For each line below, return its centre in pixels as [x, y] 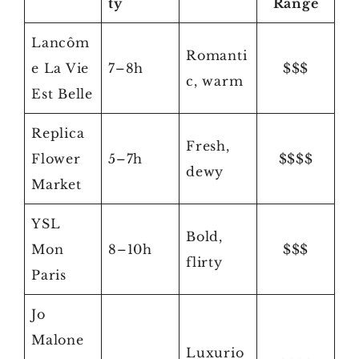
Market [56, 184]
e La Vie [60, 68]
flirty [204, 262]
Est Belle [62, 94]
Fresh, [208, 146]
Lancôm [61, 42]
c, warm [215, 81]
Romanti [217, 55]
